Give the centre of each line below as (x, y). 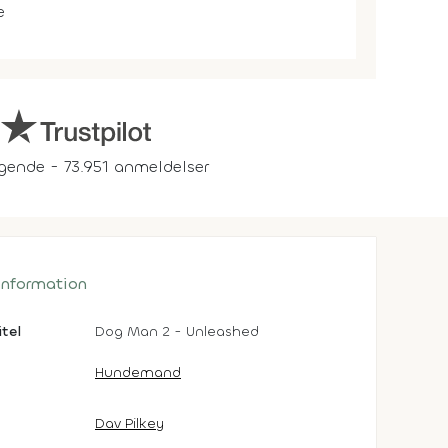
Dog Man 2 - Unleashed (177, 331)
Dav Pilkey (129, 423)
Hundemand (138, 372)
